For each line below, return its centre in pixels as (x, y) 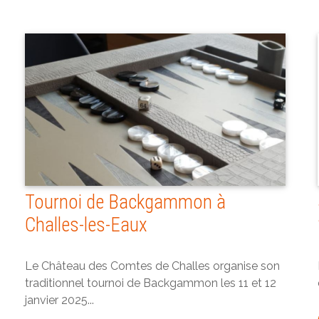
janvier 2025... (59, 300)
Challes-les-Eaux (86, 225)
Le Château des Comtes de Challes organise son (152, 266)
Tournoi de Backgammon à (125, 203)
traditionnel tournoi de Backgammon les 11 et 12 (151, 283)
